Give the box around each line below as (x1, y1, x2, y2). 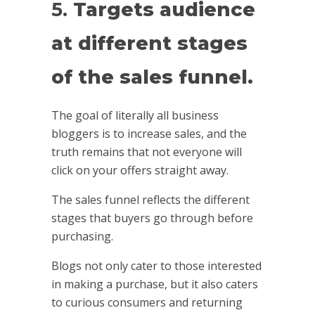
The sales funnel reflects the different (51, 191, 250, 207)
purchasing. (51, 228, 116, 244)
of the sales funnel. (51, 65, 253, 89)
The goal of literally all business (51, 107, 219, 123)
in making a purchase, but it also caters (51, 276, 258, 292)
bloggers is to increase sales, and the (51, 125, 247, 141)
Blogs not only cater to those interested (51, 257, 262, 274)
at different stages (51, 32, 247, 56)
